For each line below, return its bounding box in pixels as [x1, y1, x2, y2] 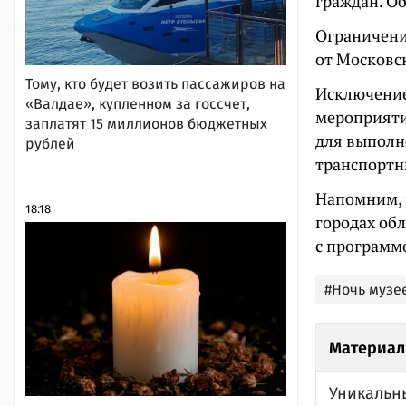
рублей [25, 134, 75, 152]
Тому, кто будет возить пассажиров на [25, 74, 285, 92]
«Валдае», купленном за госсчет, [25, 94, 250, 112]
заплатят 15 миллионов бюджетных [25, 114, 267, 132]
